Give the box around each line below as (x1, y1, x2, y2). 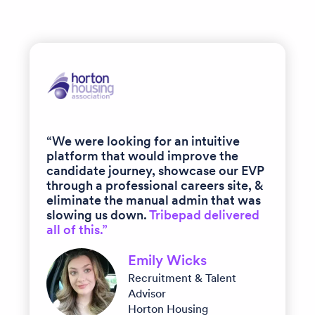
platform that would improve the (46, 147, 238, 164)
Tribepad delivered (149, 206, 259, 223)
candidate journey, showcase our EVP (46, 162, 264, 179)
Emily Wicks (128, 250, 207, 269)
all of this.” (46, 221, 108, 238)
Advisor (128, 285, 166, 300)
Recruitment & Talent (128, 270, 236, 285)
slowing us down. (46, 206, 149, 223)
